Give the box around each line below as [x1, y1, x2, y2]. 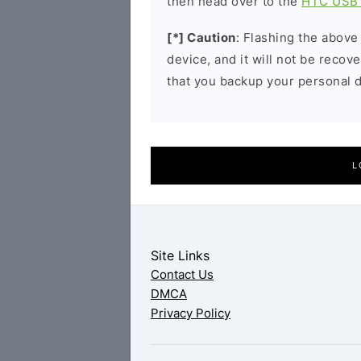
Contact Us [151, 267, 214, 282]
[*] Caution [167, 30, 236, 45]
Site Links [151, 247, 210, 263]
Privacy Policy [151, 305, 230, 321]
